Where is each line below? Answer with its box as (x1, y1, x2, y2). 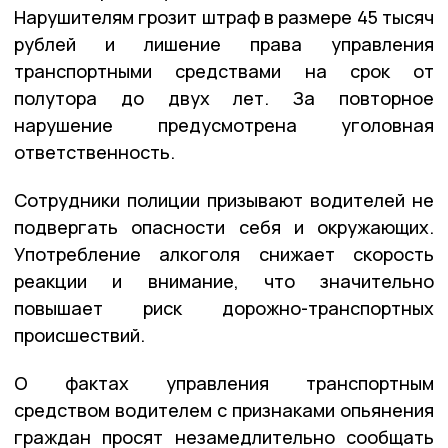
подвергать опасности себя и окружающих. (14, 215, 434, 240)
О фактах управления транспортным (14, 371, 434, 396)
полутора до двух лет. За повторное (14, 86, 434, 111)
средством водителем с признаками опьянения (14, 398, 434, 423)
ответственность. (14, 140, 175, 165)
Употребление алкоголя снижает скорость (14, 242, 434, 267)
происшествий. (14, 323, 145, 348)
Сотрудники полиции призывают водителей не (14, 188, 434, 213)
